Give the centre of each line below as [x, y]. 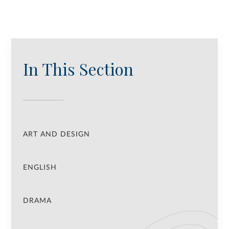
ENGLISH [40, 167]
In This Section [78, 69]
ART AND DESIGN [56, 134]
